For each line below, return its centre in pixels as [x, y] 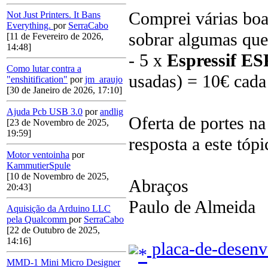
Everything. [30, 26]
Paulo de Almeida [192, 207]
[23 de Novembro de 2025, [58, 123]
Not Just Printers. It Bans [54, 15]
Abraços [159, 186]
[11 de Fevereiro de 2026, [55, 36]
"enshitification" [37, 80]
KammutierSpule [39, 166]
